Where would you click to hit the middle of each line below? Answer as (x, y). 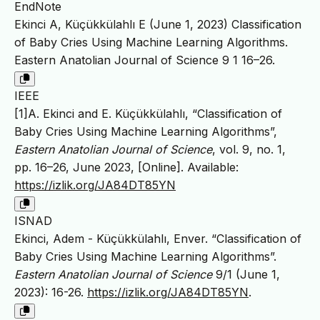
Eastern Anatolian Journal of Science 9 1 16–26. (145, 60)
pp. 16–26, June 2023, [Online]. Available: (126, 167)
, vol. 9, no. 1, (249, 149)
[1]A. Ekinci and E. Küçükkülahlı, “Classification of (148, 113)
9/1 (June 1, (246, 274)
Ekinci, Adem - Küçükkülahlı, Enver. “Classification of (158, 238)
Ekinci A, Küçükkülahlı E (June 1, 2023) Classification (158, 24)
